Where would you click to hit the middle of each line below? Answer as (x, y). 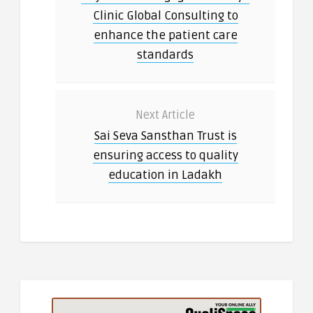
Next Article (165, 116)
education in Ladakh (165, 175)
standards (165, 55)
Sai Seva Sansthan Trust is (165, 136)
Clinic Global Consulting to (165, 16)
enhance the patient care (165, 36)
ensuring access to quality (165, 156)
